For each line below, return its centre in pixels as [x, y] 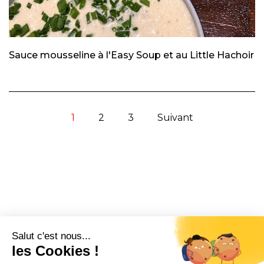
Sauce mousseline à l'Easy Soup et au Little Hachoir [131, 55]
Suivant [175, 117]
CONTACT [37, 251]
